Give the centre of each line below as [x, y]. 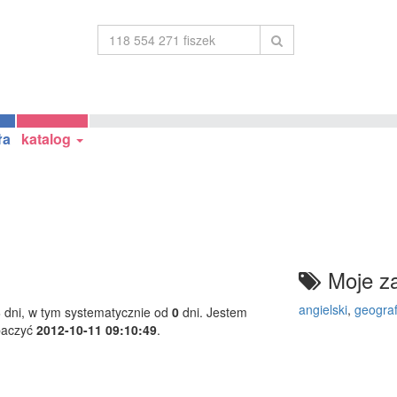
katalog [48, 139]
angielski [323, 309]
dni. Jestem [213, 311]
